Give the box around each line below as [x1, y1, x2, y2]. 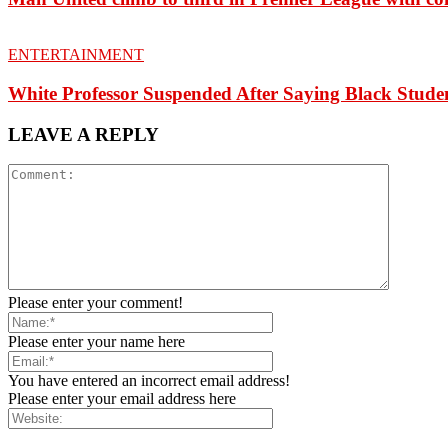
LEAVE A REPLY [8, 123, 159, 145]
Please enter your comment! [8, 294, 183, 312]
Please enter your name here [8, 333, 185, 351]
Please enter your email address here [8, 390, 236, 408]
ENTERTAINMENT [8, 46, 144, 64]
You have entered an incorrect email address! [8, 372, 290, 390]
